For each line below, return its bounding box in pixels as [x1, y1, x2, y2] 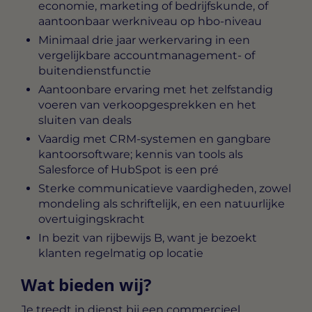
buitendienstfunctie [38, 63, 151, 77]
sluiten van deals [38, 113, 132, 127]
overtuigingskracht [38, 212, 145, 226]
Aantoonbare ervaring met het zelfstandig [38, 82, 273, 96]
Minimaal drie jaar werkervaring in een [38, 33, 250, 47]
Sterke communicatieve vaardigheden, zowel [38, 181, 291, 195]
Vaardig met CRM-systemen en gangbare [38, 132, 271, 146]
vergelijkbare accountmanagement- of [38, 48, 255, 62]
